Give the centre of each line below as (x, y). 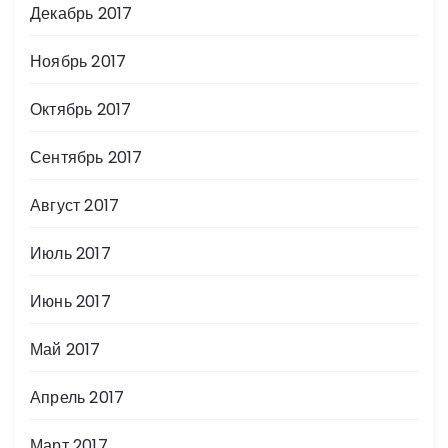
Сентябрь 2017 (86, 158)
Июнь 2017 (70, 302)
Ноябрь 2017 (78, 62)
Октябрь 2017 (81, 110)
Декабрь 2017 (81, 14)
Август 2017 (75, 206)
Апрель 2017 (77, 398)
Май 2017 (65, 350)
